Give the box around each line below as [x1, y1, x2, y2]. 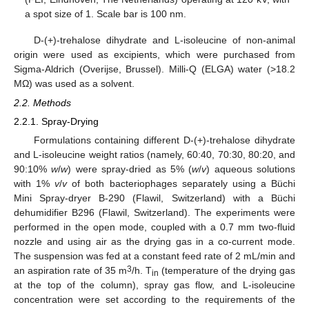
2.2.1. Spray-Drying [14, 116, 99, 128]
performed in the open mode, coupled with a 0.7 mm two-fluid [14, 221, 295, 233]
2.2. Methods [14, 97, 71, 109]
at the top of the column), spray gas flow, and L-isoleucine [14, 279, 295, 291]
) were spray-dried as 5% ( [68, 163, 192, 175]
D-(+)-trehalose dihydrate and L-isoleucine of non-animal [33, 34, 295, 46]
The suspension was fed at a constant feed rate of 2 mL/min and [14, 250, 295, 262]
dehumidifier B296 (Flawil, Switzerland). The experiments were [14, 207, 295, 219]
